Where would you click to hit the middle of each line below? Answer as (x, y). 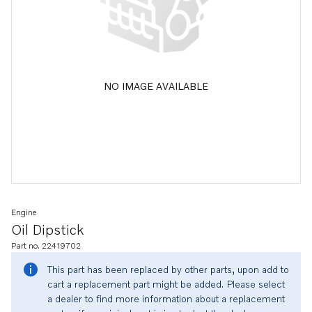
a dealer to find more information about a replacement (166, 298)
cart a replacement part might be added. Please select (166, 284)
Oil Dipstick (47, 229)
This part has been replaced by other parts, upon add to (168, 269)
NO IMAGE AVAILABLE (156, 86)
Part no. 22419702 (46, 245)
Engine (24, 212)
